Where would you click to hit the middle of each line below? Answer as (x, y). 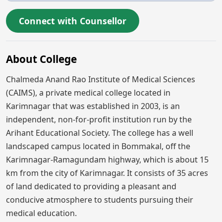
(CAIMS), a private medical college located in (88, 92)
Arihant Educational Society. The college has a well (100, 133)
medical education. (41, 213)
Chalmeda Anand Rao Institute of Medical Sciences (101, 79)
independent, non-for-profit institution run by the (99, 119)
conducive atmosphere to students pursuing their (100, 199)
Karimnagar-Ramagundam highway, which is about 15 (107, 159)
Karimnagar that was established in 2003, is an (93, 106)
